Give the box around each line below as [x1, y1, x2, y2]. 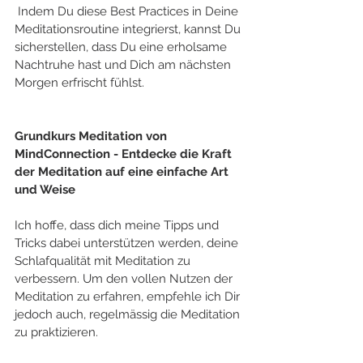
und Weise [15, 181, 75, 197]
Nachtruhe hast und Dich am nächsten [15, 57, 234, 72]
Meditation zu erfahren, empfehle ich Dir [15, 288, 243, 304]
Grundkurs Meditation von [15, 128, 170, 143]
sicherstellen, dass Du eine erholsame [15, 39, 230, 54]
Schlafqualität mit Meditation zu [15, 253, 194, 268]
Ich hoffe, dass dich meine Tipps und [15, 217, 222, 233]
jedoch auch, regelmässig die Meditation [15, 306, 243, 322]
